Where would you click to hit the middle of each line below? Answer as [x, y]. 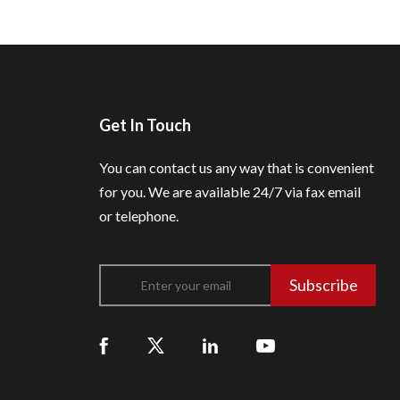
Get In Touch [146, 125]
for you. [124, 192]
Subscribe [323, 285]
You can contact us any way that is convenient [237, 167]
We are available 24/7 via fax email [255, 192]
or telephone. [139, 216]
